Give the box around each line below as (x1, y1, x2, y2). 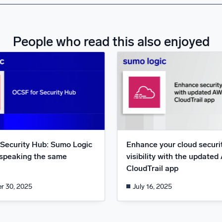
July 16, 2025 (133, 182, 172, 191)
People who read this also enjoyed (12, 34, 210, 50)
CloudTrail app (126, 164, 178, 173)
